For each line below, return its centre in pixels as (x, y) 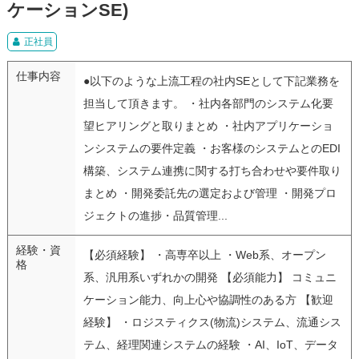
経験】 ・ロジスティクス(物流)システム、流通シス (212, 322)
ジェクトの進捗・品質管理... (155, 215)
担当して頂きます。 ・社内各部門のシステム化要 (208, 103)
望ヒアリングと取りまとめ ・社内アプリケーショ (208, 125)
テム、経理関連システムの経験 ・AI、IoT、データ (210, 344)
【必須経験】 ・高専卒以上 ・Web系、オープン (204, 254)
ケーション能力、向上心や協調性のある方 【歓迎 (208, 299)
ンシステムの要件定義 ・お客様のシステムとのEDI (212, 148)
